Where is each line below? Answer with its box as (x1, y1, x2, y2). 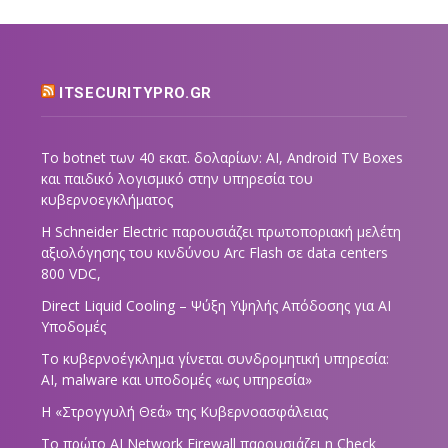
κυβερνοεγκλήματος (40, 189, 173, 209)
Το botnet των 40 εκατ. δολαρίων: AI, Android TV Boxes (40, 147, 403, 167)
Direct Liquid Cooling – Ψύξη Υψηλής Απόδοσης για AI (40, 295, 391, 315)
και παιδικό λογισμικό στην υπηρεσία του (40, 168, 313, 188)
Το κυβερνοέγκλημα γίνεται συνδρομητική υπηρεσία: (40, 348, 389, 368)
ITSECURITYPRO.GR (59, 83, 212, 102)
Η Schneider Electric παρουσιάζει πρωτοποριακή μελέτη (40, 221, 401, 241)
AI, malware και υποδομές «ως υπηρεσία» (40, 369, 312, 389)
